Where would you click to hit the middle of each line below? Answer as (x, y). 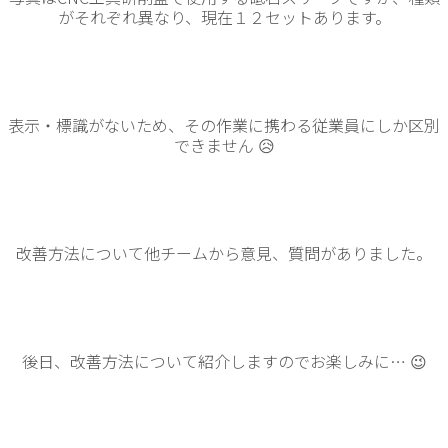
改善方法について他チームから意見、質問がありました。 (224, 252)
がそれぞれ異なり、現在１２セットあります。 (224, 16)
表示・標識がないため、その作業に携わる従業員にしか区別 (224, 124)
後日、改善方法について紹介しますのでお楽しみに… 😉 (224, 360)
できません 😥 (224, 144)
